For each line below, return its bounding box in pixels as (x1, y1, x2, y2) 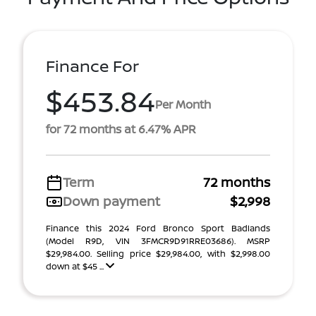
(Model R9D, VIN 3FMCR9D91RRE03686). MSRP (46, 235, 270, 247)
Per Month (155, 96, 211, 112)
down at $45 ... (46, 260, 106, 272)
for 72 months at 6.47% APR (46, 121, 196, 137)
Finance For (46, 55, 139, 77)
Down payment (63, 193, 160, 209)
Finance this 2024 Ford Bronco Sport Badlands (46, 222, 270, 234)
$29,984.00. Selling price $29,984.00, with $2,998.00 (46, 248, 270, 260)
